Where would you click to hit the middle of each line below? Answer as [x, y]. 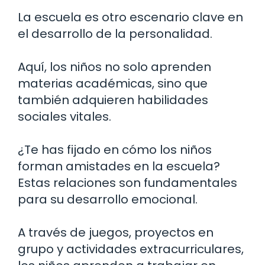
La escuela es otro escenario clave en [130, 17]
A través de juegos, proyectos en [116, 232]
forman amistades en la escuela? [119, 166]
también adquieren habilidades [113, 100]
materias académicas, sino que [113, 83]
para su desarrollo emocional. [108, 199]
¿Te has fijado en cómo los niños [115, 149]
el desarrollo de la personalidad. [115, 33]
